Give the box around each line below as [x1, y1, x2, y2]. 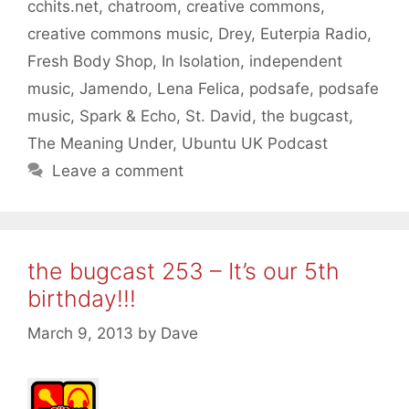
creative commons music [27, 24, 209, 43]
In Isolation [162, 51, 240, 70]
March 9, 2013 [27, 324, 133, 343]
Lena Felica [157, 79, 240, 98]
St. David [185, 106, 252, 125]
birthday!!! [27, 284, 136, 312]
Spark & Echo [79, 106, 176, 125]
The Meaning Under [27, 133, 173, 152]
